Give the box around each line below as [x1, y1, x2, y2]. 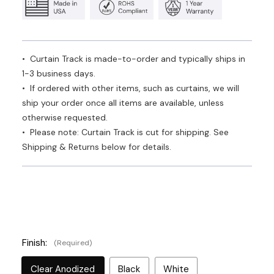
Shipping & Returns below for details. [22, 141, 171, 152]
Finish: [22, 237, 50, 249]
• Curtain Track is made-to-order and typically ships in [22, 53, 245, 64]
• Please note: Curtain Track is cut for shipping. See [22, 127, 229, 138]
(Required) [54, 238, 92, 248]
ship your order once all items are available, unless [22, 97, 224, 108]
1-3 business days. [22, 68, 95, 79]
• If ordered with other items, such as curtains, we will [22, 83, 239, 94]
